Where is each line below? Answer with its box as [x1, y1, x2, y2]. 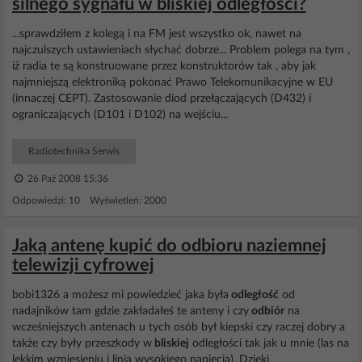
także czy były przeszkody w [12, 338, 152, 349]
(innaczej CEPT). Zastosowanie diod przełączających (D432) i [12, 93, 311, 104]
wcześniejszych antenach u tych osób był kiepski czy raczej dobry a [12, 322, 345, 333]
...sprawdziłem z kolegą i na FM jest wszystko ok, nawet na [12, 28, 301, 40]
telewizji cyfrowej [12, 256, 154, 274]
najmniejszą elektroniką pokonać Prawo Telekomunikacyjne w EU [12, 77, 333, 88]
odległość [229, 289, 279, 301]
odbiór [249, 305, 284, 317]
